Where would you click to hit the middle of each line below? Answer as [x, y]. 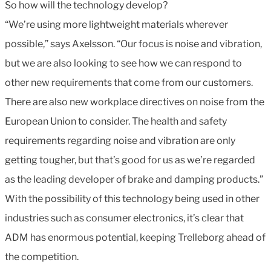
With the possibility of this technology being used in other [132, 198]
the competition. [42, 256]
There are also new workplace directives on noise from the [135, 102]
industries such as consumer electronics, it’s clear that [124, 218]
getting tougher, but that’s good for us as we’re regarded [130, 160]
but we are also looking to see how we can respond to [123, 63]
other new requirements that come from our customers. [129, 82]
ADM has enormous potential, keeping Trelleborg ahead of [135, 237]
